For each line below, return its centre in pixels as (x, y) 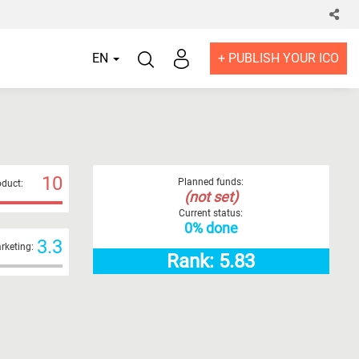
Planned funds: (211, 182)
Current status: (211, 213)
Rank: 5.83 (211, 261)
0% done (211, 228)
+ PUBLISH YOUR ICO (278, 58)
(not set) (211, 197)
